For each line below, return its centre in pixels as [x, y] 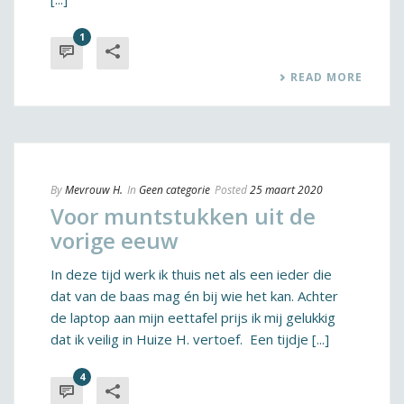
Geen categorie [174, 190]
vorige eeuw [115, 240]
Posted [231, 190]
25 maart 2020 [286, 190]
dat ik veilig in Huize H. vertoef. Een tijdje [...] [190, 339]
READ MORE [326, 77]
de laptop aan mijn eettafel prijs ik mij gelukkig [193, 317]
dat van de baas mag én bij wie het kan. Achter [194, 296]
